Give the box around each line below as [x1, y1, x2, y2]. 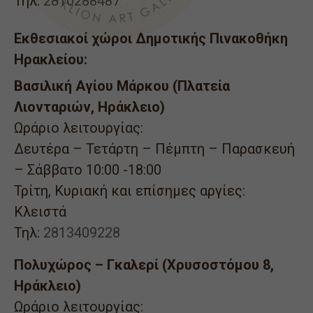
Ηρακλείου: [14, 50, 87, 68]
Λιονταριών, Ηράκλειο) [14, 98, 165, 115]
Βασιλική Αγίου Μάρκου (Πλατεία [14, 77, 230, 94]
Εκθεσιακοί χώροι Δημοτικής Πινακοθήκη [14, 29, 288, 47]
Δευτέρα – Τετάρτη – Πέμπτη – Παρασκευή [14, 140, 295, 157]
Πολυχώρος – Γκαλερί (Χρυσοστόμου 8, [14, 256, 274, 273]
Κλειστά [14, 203, 66, 220]
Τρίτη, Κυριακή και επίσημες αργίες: [14, 182, 245, 199]
